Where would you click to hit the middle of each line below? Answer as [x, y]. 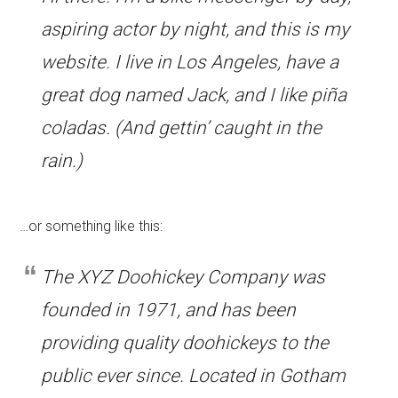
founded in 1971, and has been [169, 310]
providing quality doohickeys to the [185, 343]
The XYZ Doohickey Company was [183, 277]
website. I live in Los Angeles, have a [190, 62]
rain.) [62, 161]
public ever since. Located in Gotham [194, 376]
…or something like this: [92, 226]
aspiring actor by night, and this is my [195, 29]
